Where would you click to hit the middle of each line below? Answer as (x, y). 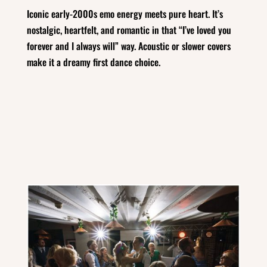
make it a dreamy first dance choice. (93, 62)
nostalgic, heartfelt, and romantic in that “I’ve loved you (129, 30)
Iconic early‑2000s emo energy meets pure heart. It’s (125, 13)
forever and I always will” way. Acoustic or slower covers (128, 46)
